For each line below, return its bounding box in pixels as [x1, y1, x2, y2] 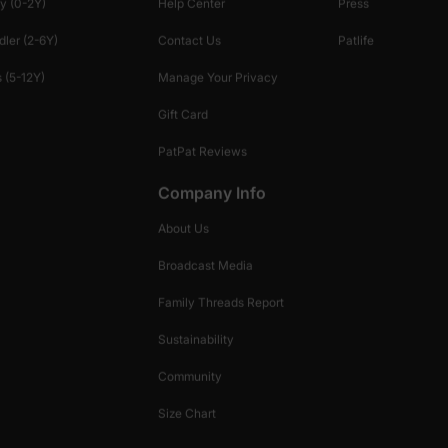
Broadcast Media [157, 257, 253, 273]
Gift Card [157, 106, 208, 122]
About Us [157, 220, 209, 236]
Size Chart [157, 405, 216, 421]
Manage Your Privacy [157, 69, 278, 85]
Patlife [337, 32, 374, 48]
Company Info [157, 182, 266, 203]
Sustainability [157, 331, 234, 347]
